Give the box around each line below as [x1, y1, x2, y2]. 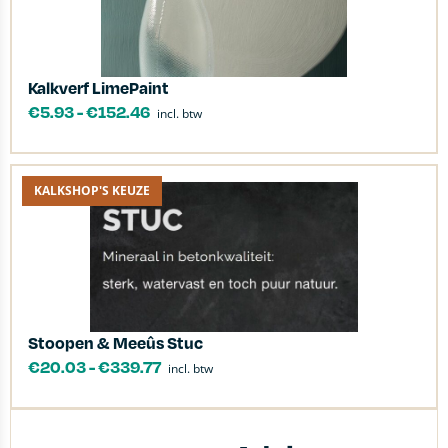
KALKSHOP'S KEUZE [34, 182, 150, 199]
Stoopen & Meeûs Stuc [28, 332, 203, 353]
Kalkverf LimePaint [28, 77, 169, 98]
